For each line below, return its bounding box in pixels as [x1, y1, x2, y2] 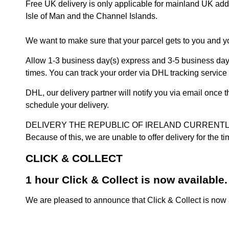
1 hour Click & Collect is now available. [26, 174, 227, 186]
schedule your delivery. [26, 101, 111, 109]
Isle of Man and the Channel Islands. [26, 12, 157, 20]
